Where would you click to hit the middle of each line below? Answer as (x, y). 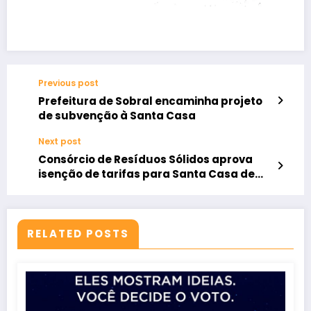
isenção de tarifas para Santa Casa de (146, 174)
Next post (60, 141)
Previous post (68, 83)
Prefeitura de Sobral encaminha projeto (150, 101)
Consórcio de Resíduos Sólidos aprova (145, 159)
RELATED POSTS (78, 233)
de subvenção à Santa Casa (117, 115)
